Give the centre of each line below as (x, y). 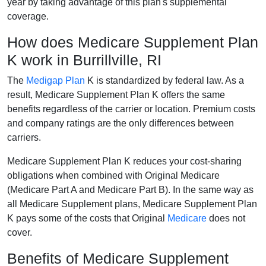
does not (226, 218)
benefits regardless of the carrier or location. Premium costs (131, 109)
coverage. (28, 16)
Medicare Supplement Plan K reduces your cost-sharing (124, 161)
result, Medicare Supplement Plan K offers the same (116, 94)
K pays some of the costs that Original (87, 218)
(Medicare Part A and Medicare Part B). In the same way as (130, 189)
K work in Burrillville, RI (84, 60)
